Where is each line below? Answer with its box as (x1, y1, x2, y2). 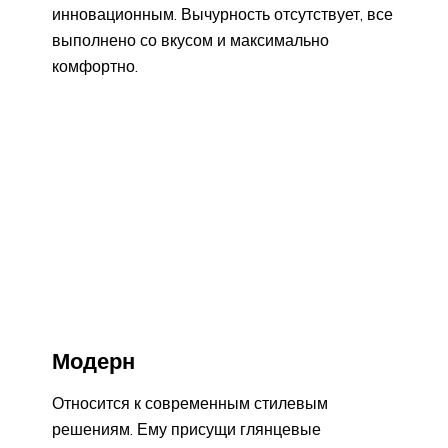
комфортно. (52, 55, 138, 76)
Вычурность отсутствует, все (181, 3, 393, 24)
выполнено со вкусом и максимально (52, 29, 329, 50)
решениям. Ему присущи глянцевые (52, 419, 321, 440)
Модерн (52, 346, 135, 375)
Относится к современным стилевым (52, 393, 328, 414)
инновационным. (52, 3, 181, 24)
